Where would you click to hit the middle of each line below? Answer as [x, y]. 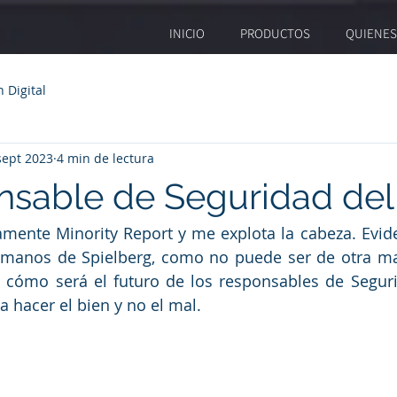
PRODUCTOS [275, 33]
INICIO [187, 33]
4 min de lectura [105, 158]
